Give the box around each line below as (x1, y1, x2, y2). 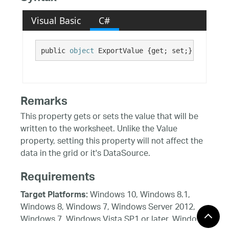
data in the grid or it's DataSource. (20, 146, 150, 163)
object (69, 46, 94, 55)
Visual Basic (31, 14, 81, 27)
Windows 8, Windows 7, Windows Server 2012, (20, 199, 195, 216)
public (40, 46, 70, 55)
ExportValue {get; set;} (94, 46, 192, 55)
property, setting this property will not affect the (20, 133, 203, 151)
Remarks (20, 91, 67, 114)
